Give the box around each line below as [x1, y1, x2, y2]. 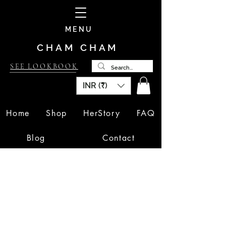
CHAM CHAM [37, 42, 124, 53]
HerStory [83, 107, 121, 119]
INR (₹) [83, 81, 107, 90]
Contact [102, 132, 135, 143]
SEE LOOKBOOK [10, 62, 78, 71]
